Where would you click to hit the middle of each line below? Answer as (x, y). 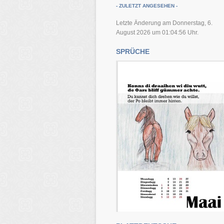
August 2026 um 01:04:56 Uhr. (157, 32)
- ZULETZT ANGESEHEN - (147, 6)
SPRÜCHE (133, 51)
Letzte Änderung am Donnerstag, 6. (164, 23)
